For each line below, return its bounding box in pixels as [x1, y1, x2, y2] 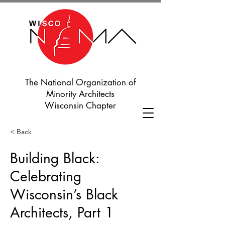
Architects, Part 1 [10, 203, 114, 221]
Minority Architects [46, 88, 115, 99]
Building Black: [10, 149, 99, 167]
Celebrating [10, 167, 81, 185]
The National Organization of [25, 77, 136, 88]
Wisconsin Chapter [45, 100, 116, 111]
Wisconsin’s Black [10, 185, 118, 203]
